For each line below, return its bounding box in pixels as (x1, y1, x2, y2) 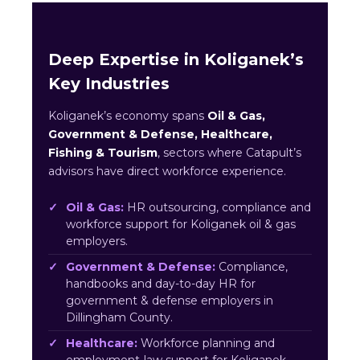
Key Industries (48, 74, 170, 94)
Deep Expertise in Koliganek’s (48, 50, 304, 70)
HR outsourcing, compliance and (124, 200, 311, 215)
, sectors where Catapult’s (157, 145, 301, 161)
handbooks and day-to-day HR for (66, 276, 256, 292)
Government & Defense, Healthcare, (48, 127, 272, 142)
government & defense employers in (66, 293, 273, 309)
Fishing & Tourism (48, 145, 157, 161)
